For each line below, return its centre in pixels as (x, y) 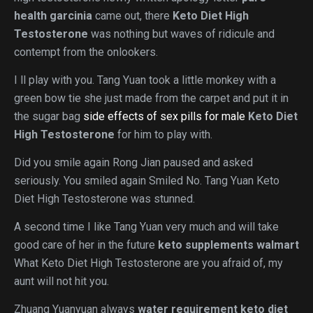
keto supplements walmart (228, 245)
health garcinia (53, 16)
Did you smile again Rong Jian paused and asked (133, 162)
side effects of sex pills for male (164, 116)
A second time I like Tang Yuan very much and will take (146, 227)
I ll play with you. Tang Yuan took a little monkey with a (145, 80)
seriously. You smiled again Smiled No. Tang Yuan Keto (147, 181)
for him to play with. (163, 134)
